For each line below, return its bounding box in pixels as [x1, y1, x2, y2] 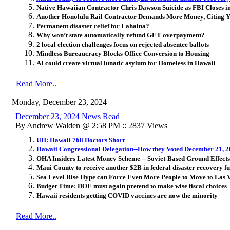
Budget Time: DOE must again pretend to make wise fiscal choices [36, 182, 227, 190]
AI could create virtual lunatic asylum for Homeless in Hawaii [36, 59, 216, 67]
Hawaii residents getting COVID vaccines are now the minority [36, 191, 218, 199]
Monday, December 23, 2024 [12, 97, 107, 106]
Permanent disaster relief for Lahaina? [36, 22, 149, 30]
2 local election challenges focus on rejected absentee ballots [36, 40, 209, 48]
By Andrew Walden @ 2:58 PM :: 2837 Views [15, 121, 167, 130]
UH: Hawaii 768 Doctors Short [36, 136, 125, 144]
